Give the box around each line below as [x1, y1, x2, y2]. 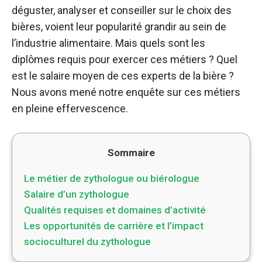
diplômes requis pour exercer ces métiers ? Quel [12, 53, 237, 65]
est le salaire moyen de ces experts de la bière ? [12, 70, 234, 82]
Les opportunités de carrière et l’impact [24, 220, 204, 232]
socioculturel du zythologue [24, 236, 151, 248]
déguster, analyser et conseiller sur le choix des [12, 4, 232, 16]
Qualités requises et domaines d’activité [24, 204, 206, 216]
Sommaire [107, 147, 155, 158]
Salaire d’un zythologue [24, 188, 129, 201]
